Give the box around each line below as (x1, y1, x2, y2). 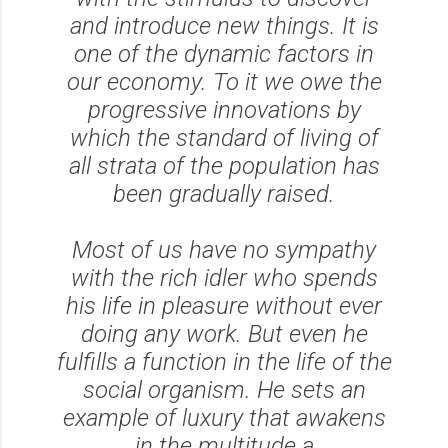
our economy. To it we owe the (66, 67, 382, 96)
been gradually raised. (113, 179, 335, 208)
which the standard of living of (69, 123, 379, 152)
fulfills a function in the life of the (56, 347, 392, 376)
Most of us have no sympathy (72, 235, 376, 264)
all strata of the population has (68, 151, 380, 180)
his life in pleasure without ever (66, 291, 382, 320)
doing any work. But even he (80, 319, 368, 348)
